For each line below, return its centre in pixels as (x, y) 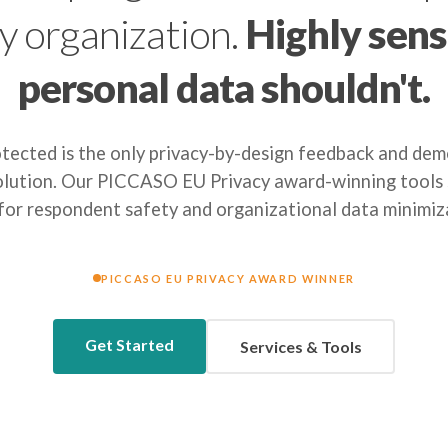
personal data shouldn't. (224, 88)
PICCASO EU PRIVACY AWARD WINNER (228, 278)
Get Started (129, 345)
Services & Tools (300, 346)
